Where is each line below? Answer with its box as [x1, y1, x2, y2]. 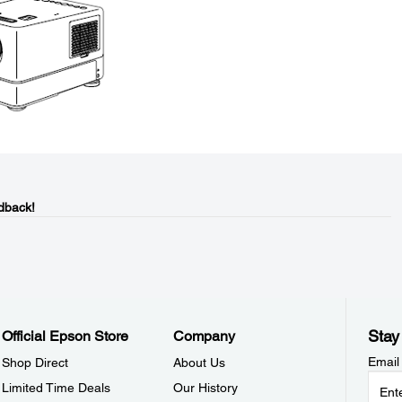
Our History [173, 380, 239, 395]
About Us [173, 355, 226, 370]
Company [173, 328, 236, 345]
